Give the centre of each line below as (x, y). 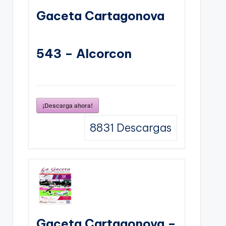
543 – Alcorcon (84, 53)
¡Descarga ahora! (67, 105)
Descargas (143, 127)
